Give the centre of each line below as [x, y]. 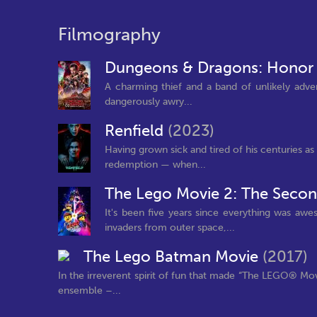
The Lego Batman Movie [173, 257]
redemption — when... [155, 164]
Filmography [109, 34]
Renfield [136, 131]
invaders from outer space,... [170, 227]
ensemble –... [90, 290]
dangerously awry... [149, 101]
